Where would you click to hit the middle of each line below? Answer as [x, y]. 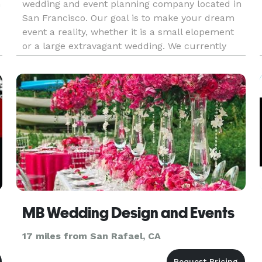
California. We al [58, 74]
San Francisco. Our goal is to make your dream [128, 18]
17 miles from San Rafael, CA [91, 236]
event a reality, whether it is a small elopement [128, 32]
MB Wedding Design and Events [128, 213]
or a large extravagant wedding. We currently [124, 46]
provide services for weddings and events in [120, 60]
